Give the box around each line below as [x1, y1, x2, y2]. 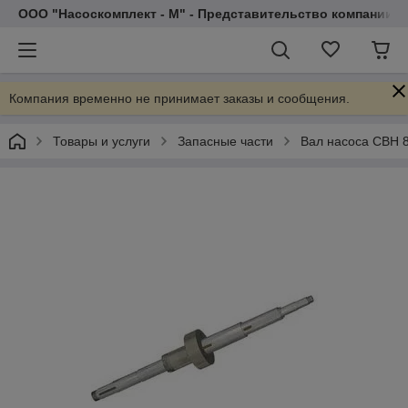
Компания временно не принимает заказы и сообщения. [9, 91, 350, 106]
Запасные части [178, 134, 273, 148]
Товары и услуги [53, 134, 150, 148]
